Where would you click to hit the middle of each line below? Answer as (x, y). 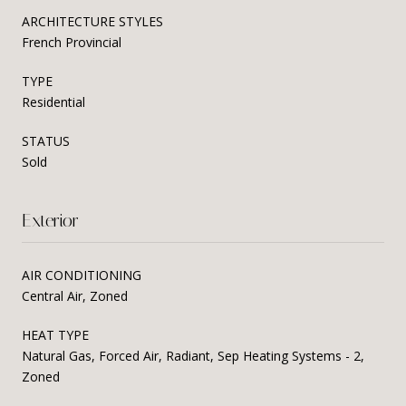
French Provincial (72, 42)
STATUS (46, 140)
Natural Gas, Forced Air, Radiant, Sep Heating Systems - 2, (193, 355)
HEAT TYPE (55, 334)
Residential (53, 101)
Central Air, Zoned (75, 295)
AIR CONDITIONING (82, 275)
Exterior (50, 220)
